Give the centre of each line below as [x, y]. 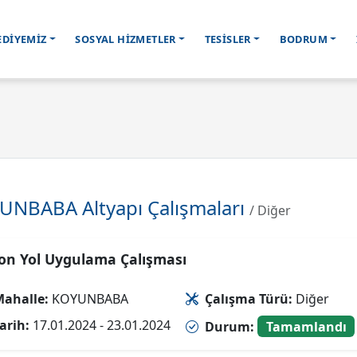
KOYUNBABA [88, 299]
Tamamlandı [306, 326]
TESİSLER [228, 39]
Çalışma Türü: [249, 299]
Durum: [230, 326]
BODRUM [304, 39]
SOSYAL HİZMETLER [126, 39]
